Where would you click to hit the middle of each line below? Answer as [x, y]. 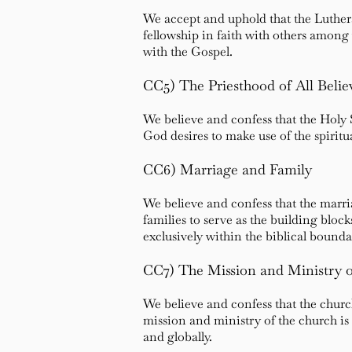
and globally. [178, 337]
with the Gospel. [188, 51]
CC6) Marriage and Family [229, 169]
